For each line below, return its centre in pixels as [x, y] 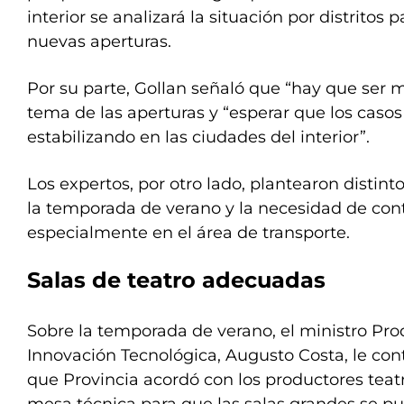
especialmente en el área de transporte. [188, 233]
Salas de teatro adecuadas [176, 280]
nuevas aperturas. [104, 41]
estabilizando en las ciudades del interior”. [198, 137]
